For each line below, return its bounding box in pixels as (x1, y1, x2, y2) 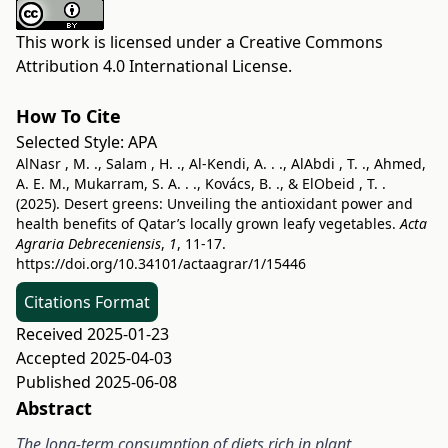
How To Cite (16, 104, 121, 128)
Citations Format (24, 291, 150, 313)
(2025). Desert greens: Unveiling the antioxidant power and (16, 194, 413, 213)
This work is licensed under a (16, 31, 239, 53)
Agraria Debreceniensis (16, 234, 161, 253)
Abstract (16, 396, 92, 420)
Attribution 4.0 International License (16, 55, 288, 77)
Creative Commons (239, 31, 383, 53)
